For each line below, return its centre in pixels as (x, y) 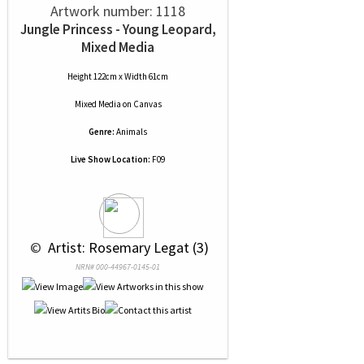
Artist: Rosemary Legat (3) (127, 247)
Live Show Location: (110, 159)
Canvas (147, 104)
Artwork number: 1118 (118, 11)
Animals (132, 132)
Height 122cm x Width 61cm (118, 76)
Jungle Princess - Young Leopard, (118, 29)
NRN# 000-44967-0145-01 (118, 267)
